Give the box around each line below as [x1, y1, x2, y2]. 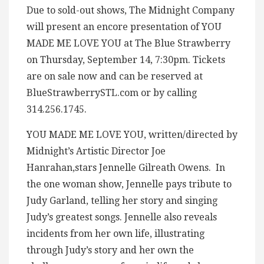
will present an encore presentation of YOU [27, 21, 222, 33]
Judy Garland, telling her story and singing [27, 195, 217, 207]
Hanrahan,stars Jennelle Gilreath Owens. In [27, 162, 225, 174]
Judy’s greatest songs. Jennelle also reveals [27, 212, 217, 223]
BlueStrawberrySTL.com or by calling [27, 87, 197, 99]
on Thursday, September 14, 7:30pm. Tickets [27, 54, 225, 66]
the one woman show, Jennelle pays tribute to [27, 179, 232, 190]
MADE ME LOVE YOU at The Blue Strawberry [27, 38, 230, 49]
